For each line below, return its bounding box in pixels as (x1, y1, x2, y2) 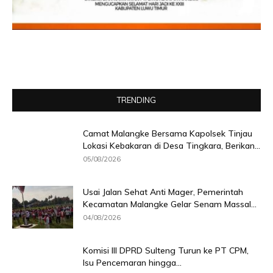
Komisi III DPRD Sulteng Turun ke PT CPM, (83, 245, 249, 257)
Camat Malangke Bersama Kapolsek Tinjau (83, 128, 252, 140)
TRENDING (117, 95, 156, 105)
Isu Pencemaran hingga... (83, 257, 182, 269)
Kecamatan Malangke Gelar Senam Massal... (83, 199, 257, 210)
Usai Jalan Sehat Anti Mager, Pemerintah (83, 186, 243, 198)
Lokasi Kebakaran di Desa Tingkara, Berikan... (83, 140, 260, 152)
